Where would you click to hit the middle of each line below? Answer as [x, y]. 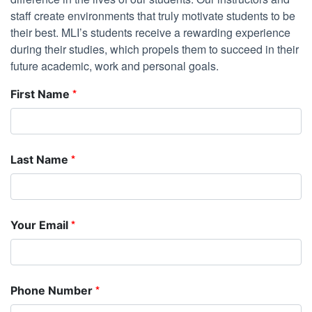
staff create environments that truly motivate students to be [153, 16]
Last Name [41, 160]
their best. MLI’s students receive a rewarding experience [150, 33]
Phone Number [53, 291]
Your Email [41, 225]
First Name [41, 94]
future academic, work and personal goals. [115, 66]
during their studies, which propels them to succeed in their [155, 49]
